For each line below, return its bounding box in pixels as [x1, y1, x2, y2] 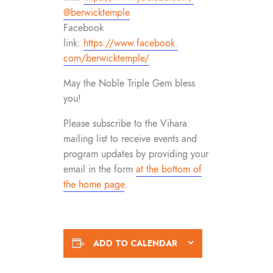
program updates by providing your [63, 147, 208, 161]
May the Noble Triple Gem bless [63, 76, 195, 90]
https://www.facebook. [83, 36, 178, 50]
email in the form [63, 162, 136, 176]
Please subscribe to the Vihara [63, 116, 187, 130]
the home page [63, 177, 124, 191]
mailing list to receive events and [63, 132, 197, 146]
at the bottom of [136, 162, 202, 176]
